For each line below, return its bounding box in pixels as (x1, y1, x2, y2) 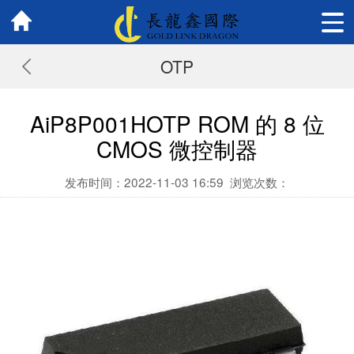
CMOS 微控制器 (96, 133, 258, 164)
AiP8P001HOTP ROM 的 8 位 (29, 107, 325, 139)
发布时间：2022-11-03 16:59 (64, 173, 224, 190)
